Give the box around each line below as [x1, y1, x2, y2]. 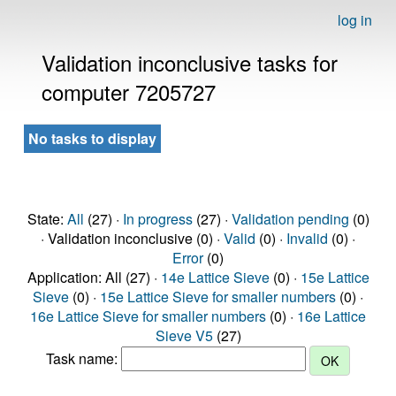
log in [338, 10, 372, 30]
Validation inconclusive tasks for [42, 47, 338, 78]
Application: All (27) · [27, 267, 161, 287]
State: [27, 209, 67, 229]
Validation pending [231, 209, 349, 229]
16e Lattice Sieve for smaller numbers [30, 306, 266, 326]
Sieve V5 [155, 325, 213, 346]
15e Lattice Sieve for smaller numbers [100, 286, 336, 307]
